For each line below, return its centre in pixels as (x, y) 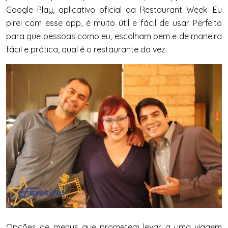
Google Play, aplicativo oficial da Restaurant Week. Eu (114, 10)
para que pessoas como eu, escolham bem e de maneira (114, 36)
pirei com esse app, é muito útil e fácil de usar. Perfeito (114, 23)
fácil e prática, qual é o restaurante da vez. (87, 50)
